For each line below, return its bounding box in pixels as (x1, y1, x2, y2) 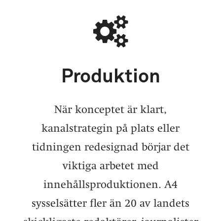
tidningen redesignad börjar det (32, 140, 189, 153)
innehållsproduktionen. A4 (43, 178, 178, 190)
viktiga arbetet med (62, 159, 159, 172)
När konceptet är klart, (54, 103, 167, 115)
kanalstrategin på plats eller (41, 121, 180, 134)
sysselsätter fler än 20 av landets (32, 196, 189, 209)
